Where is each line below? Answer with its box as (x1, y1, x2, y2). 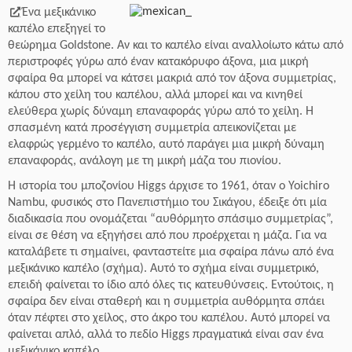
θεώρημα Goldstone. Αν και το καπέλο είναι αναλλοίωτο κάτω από (8, 39, 343, 52)
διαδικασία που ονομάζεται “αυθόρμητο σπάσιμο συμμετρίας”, (8, 213, 333, 225)
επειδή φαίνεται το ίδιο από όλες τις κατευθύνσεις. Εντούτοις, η (8, 279, 334, 291)
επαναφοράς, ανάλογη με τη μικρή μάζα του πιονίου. (8, 155, 281, 167)
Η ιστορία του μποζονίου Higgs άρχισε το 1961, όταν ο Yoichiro (8, 180, 329, 192)
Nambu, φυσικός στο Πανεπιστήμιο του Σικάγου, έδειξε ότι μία (8, 196, 327, 209)
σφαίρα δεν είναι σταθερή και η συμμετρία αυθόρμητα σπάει (8, 295, 324, 308)
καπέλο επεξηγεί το (8, 23, 105, 35)
